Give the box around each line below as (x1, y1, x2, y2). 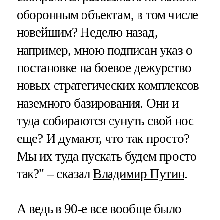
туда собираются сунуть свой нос (16, 113, 194, 128)
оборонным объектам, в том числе (16, 7, 198, 22)
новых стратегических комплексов (16, 78, 199, 93)
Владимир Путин (93, 166, 184, 181)
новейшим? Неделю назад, (16, 25, 158, 40)
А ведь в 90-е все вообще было (16, 201, 181, 216)
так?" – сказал (16, 166, 93, 181)
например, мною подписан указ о (16, 42, 192, 57)
